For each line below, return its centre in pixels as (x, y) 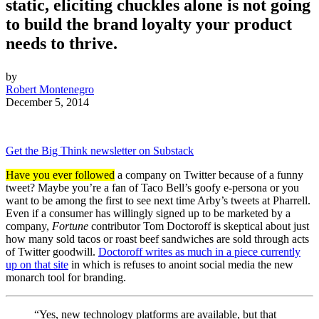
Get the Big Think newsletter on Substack (100, 151)
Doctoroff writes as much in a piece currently (199, 252)
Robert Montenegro (50, 90)
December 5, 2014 (47, 103)
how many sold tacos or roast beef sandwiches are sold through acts (157, 239)
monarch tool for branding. (67, 278)
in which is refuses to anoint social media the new (181, 265)
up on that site (37, 265)
